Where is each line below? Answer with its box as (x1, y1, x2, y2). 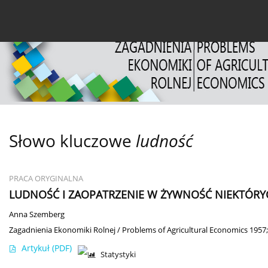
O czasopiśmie (175, 11, 233, 22)
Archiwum (110, 11, 151, 22)
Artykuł (22, 242, 52, 254)
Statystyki (100, 249, 136, 260)
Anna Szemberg (9, 209, 65, 220)
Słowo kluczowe (9, 129, 136, 153)
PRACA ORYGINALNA (9, 173, 83, 184)
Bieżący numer (27, 11, 86, 22)
